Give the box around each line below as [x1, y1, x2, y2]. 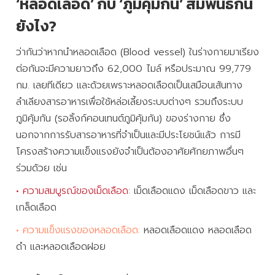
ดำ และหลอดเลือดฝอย [16, 239, 106, 255]
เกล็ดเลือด [16, 200, 56, 215]
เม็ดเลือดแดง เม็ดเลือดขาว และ [130, 184, 256, 199]
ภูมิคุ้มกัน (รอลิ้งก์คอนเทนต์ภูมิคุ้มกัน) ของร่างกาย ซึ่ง [16, 111, 231, 126]
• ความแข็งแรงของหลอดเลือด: [16, 223, 140, 238]
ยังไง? [16, 14, 56, 38]
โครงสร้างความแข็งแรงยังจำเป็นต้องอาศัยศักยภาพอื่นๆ [16, 144, 244, 160]
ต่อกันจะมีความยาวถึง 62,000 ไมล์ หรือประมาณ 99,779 [16, 61, 251, 77]
